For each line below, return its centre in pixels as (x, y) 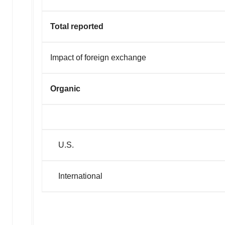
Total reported (77, 27)
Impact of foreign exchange (98, 58)
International (76, 176)
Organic (65, 89)
